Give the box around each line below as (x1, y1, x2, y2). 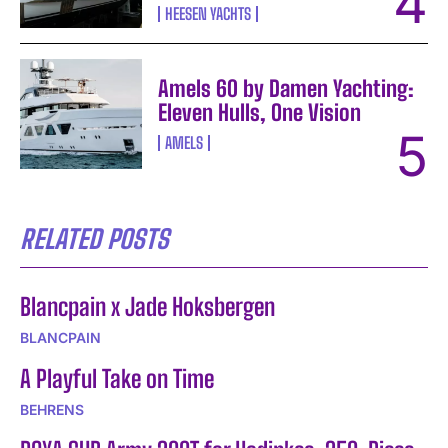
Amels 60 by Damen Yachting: (158, 74, 415, 102)
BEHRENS (20, 400, 84, 418)
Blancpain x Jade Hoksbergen (20, 291, 275, 321)
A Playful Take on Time (20, 363, 214, 393)
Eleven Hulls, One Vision (158, 98, 362, 126)
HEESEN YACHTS (165, 3, 252, 23)
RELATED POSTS (20, 222, 169, 255)
